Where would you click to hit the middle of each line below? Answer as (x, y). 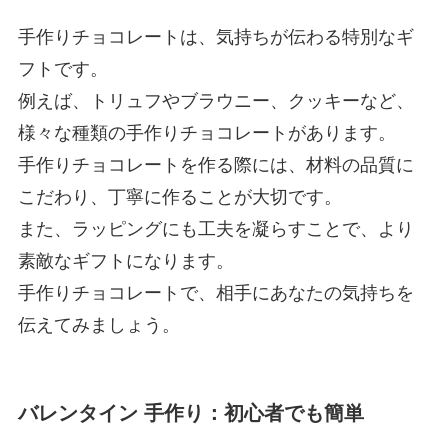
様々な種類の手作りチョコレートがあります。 (206, 132)
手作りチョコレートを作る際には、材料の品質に (215, 164)
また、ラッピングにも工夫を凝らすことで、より (215, 228)
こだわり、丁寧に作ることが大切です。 (179, 196)
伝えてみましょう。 (98, 324)
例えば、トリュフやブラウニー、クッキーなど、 (215, 100)
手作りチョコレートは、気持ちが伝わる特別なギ (215, 36)
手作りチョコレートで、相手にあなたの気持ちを (215, 292)
